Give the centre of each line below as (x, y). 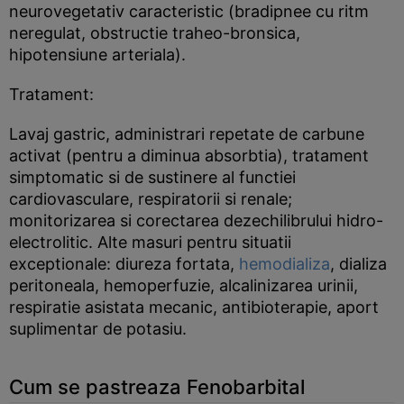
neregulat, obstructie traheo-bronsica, (155, 33)
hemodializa (285, 264)
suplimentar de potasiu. (98, 329)
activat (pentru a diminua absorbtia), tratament (189, 156)
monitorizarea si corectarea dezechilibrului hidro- (196, 220)
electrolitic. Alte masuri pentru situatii (150, 242)
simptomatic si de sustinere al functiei (152, 177)
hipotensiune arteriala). (97, 55)
